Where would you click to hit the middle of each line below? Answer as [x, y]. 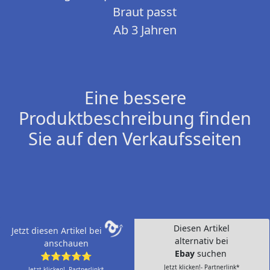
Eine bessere [135, 98]
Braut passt [145, 12]
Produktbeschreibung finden [135, 118]
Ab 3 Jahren [145, 30]
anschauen [66, 243]
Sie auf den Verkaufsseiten [135, 139]
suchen [213, 254]
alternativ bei [202, 241]
